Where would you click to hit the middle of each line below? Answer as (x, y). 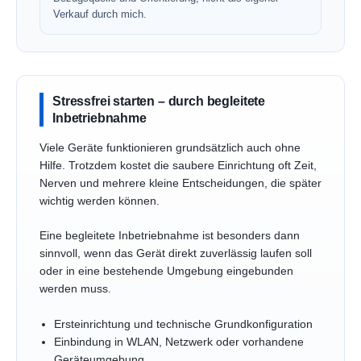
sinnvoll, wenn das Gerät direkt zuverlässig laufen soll (176, 254)
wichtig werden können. (100, 201)
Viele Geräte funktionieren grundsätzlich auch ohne (170, 147)
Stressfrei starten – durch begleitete (159, 100)
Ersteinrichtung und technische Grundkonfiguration (183, 325)
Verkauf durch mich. (100, 14)
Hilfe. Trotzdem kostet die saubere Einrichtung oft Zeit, (178, 165)
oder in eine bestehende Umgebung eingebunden (166, 272)
